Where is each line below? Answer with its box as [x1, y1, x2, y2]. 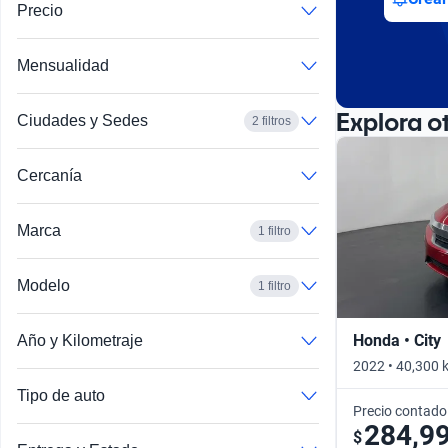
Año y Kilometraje [17, 332, 143, 350]
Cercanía [17, 167, 82, 185]
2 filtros [252, 114, 291, 129]
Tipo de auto [17, 387, 105, 405]
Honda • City [353, 330, 441, 350]
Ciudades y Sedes [17, 112, 148, 130]
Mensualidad [17, 57, 109, 75]
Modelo [17, 277, 70, 295]
